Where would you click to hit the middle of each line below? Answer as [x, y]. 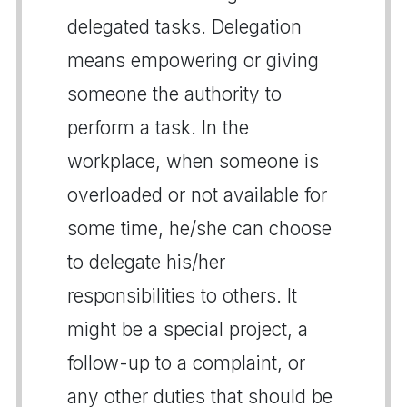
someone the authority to [174, 94]
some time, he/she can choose [199, 228]
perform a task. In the [158, 127]
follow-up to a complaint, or [186, 362]
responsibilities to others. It [182, 295]
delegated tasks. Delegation [184, 26]
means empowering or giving [193, 60]
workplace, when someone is [193, 161]
